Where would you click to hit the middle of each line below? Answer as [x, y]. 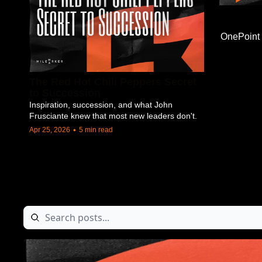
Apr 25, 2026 [50, 130]
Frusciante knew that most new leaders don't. [113, 116]
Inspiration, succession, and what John [101, 105]
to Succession [65, 93]
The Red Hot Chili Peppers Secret [113, 82]
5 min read [96, 130]
